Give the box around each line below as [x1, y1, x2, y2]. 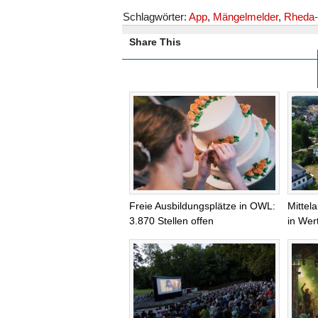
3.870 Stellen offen [129, 214, 214, 226]
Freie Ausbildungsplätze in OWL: [129, 199, 275, 212]
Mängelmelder [213, 11, 278, 23]
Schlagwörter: [123, 11, 189, 23]
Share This [129, 36, 181, 48]
